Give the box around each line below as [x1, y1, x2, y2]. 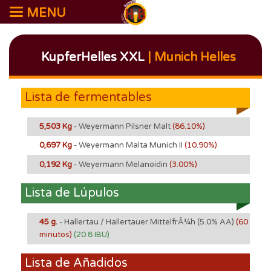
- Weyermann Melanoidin [74, 159, 169, 169]
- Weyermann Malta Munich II [74, 140, 184, 150]
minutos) [39, 229, 74, 240]
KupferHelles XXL [41, 50, 145, 65]
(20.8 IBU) [74, 229, 109, 240]
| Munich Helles [145, 50, 236, 65]
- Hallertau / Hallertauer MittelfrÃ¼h [59, 217, 195, 227]
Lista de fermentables [25, 90, 152, 105]
